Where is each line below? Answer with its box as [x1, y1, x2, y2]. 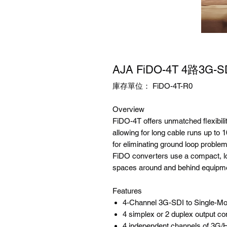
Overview [112, 105, 144, 113]
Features [112, 186, 142, 195]
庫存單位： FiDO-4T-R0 [112, 82, 193, 90]
